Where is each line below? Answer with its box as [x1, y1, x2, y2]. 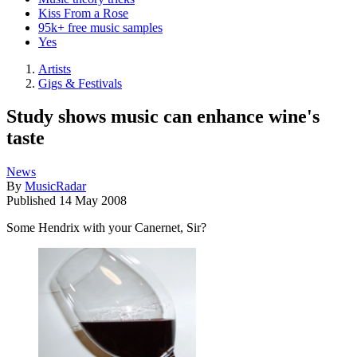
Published [6, 194, 59, 208]
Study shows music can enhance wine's [6, 106, 320, 127]
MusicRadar [25, 179, 86, 194]
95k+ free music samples [38, 20, 163, 34]
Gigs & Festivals [38, 76, 122, 90]
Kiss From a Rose [38, 6, 128, 20]
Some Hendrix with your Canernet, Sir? [6, 221, 206, 235]
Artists [38, 61, 71, 76]
